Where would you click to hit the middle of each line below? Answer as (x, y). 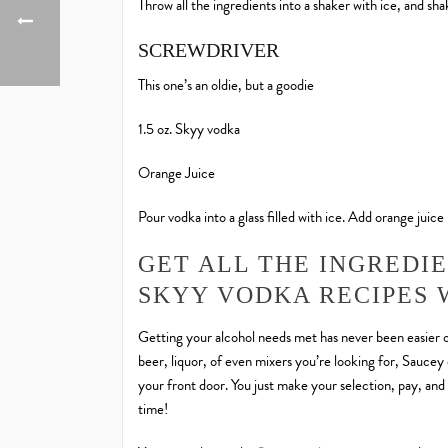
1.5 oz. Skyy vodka (189, 129)
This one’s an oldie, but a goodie (226, 85)
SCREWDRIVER (208, 50)
